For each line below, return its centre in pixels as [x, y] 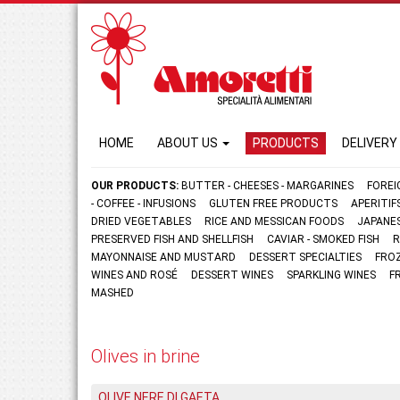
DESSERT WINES [232, 275]
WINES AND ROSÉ [134, 275]
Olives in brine [146, 356]
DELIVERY [370, 143]
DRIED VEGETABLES [141, 221]
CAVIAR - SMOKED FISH [323, 239]
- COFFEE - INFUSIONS [143, 204]
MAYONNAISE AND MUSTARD [163, 257]
